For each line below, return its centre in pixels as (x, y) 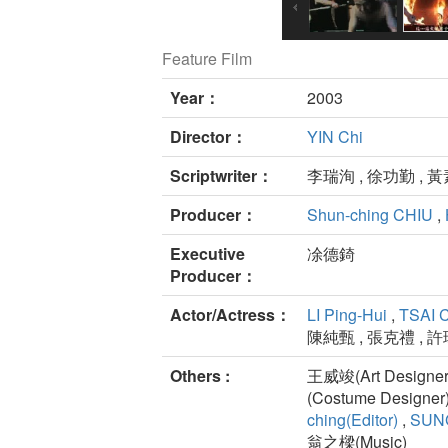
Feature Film (207, 59)
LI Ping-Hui (347, 315)
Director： (208, 137)
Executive (207, 254)
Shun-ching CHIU (370, 215)
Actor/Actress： (230, 315)
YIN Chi (335, 137)
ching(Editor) (352, 420)
